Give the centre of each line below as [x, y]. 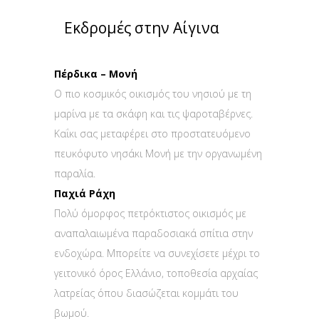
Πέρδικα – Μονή [96, 74]
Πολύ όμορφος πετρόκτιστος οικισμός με [150, 214]
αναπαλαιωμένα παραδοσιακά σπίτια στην [153, 234]
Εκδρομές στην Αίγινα [142, 28]
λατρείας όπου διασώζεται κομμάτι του [146, 293]
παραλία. [75, 174]
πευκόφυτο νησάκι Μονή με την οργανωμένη [158, 154]
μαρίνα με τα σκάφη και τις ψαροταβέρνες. [153, 114]
